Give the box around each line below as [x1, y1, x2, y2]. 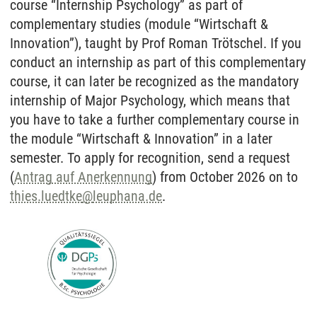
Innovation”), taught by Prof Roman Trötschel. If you [10, 35, 301, 52]
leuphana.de [93, 188, 162, 204]
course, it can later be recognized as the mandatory [10, 73, 299, 90]
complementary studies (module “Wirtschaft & [10, 16, 268, 33]
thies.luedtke [10, 188, 82, 204]
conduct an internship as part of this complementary [10, 54, 306, 71]
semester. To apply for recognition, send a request [10, 149, 290, 166]
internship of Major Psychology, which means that [10, 92, 290, 109]
